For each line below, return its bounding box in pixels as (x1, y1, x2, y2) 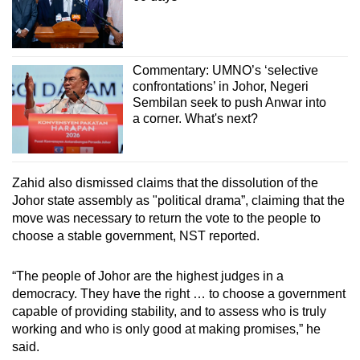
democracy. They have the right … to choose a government (12, 287, 346, 301)
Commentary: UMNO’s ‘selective (132, 63, 318, 77)
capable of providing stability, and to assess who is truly (12, 305, 326, 319)
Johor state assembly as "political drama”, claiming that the (12, 194, 345, 208)
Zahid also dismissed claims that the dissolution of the (12, 176, 318, 190)
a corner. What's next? (132, 111, 258, 125)
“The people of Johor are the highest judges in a (12, 269, 284, 284)
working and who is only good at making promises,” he (12, 322, 321, 337)
